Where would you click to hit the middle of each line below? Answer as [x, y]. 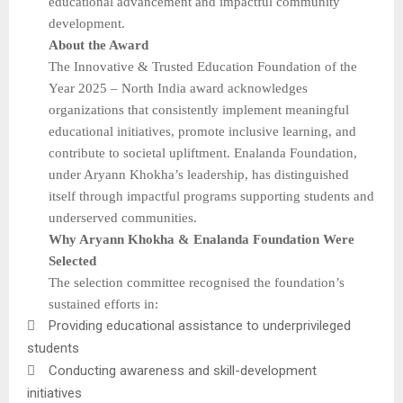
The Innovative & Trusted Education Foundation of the [203, 67]
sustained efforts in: [103, 304]
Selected [72, 261]
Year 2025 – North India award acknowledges [178, 89]
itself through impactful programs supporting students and [211, 197]
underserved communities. [123, 218]
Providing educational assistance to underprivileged [200, 326]
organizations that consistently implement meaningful [199, 110]
